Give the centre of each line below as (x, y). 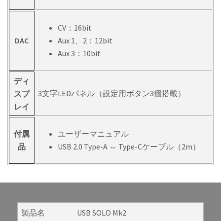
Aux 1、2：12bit (85, 41)
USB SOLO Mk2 (102, 213)
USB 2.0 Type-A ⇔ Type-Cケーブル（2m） (129, 147)
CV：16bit (75, 28)
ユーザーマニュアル (93, 134)
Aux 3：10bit (79, 54)
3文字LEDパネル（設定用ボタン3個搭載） (112, 93)
